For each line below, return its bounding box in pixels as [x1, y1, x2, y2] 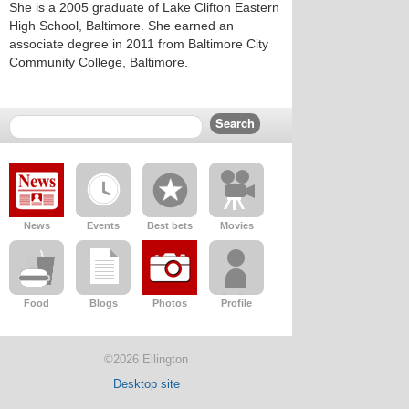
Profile [221, 298, 252, 309]
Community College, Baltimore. [9, 55, 188, 69]
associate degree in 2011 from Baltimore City [9, 37, 268, 51]
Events [87, 220, 120, 231]
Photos [152, 298, 187, 309]
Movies [219, 220, 254, 231]
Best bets [147, 220, 193, 231]
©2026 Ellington [104, 352, 188, 366]
